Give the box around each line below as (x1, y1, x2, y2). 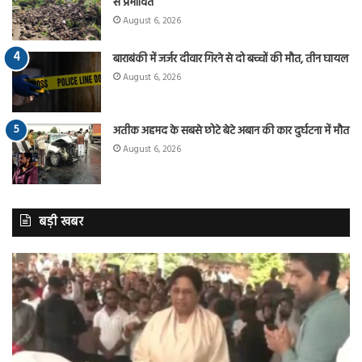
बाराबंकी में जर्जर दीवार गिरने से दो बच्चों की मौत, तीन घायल (113, 49, 348, 69)
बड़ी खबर (39, 212, 83, 232)
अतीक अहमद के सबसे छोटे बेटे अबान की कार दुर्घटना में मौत (113, 121, 349, 141)
